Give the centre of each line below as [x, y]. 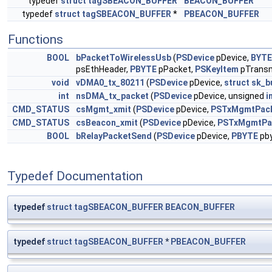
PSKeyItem [217, 69]
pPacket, [176, 69]
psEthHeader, [103, 69]
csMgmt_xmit [104, 109]
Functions [36, 39]
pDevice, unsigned [229, 96]
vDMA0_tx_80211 [110, 83]
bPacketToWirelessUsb [124, 58]
